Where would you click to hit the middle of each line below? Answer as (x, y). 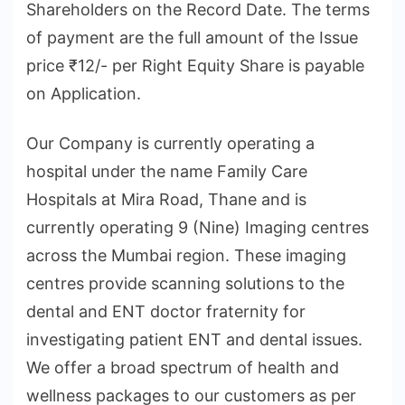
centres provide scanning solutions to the (185, 283)
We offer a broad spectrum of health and (183, 367)
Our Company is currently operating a (170, 143)
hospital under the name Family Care (167, 171)
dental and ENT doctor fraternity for (166, 311)
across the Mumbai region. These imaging (186, 255)
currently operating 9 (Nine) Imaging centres (198, 227)
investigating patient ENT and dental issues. (194, 339)
